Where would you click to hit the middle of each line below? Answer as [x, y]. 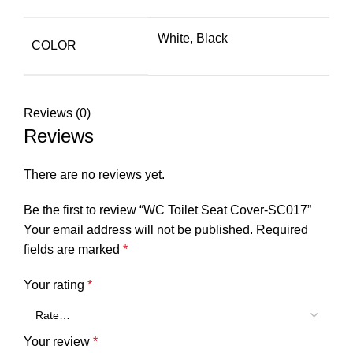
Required [282, 230]
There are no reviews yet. [94, 175]
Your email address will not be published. [138, 230]
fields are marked [73, 250]
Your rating [56, 285]
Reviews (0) [57, 113]
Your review [58, 342]
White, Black [193, 39]
